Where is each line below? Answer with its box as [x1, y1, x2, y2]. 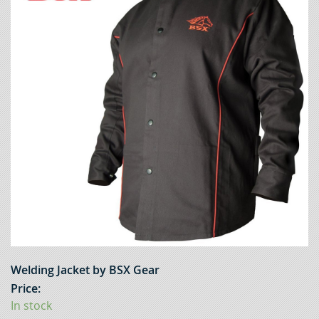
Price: [11, 280, 41, 296]
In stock [11, 297, 52, 313]
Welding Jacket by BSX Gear [11, 261, 159, 278]
